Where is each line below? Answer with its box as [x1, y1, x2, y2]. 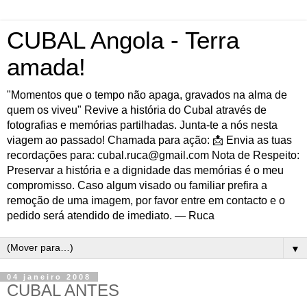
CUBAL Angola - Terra [7, 27, 239, 53]
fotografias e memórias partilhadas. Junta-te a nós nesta [7, 119, 278, 131]
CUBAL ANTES [7, 281, 119, 299]
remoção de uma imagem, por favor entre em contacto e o [7, 195, 285, 206]
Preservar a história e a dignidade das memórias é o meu [7, 164, 284, 176]
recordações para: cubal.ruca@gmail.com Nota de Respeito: [7, 149, 299, 161]
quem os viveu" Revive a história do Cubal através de [7, 104, 267, 116]
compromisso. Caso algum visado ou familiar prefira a [7, 180, 267, 191]
